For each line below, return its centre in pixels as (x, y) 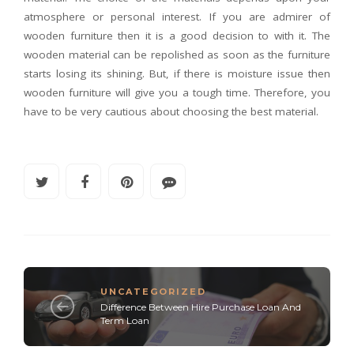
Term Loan (125, 321)
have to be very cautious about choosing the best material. (171, 112)
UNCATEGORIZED (153, 292)
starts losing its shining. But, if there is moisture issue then (177, 74)
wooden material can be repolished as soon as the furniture (177, 55)
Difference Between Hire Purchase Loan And (201, 307)
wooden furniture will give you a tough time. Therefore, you (177, 93)
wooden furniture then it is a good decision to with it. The (177, 36)
